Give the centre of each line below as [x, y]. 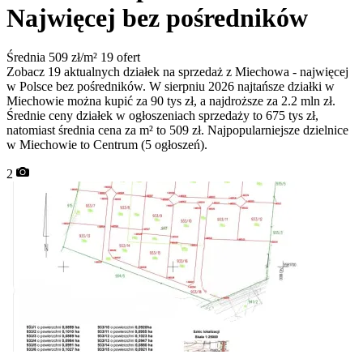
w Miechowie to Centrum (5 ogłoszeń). [107, 145]
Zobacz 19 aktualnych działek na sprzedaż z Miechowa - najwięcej [177, 72]
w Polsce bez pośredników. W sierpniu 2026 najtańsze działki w [171, 87]
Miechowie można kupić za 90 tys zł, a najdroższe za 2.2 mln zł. [171, 101]
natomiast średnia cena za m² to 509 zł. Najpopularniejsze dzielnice [177, 130]
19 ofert [120, 58]
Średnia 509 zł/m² [53, 58]
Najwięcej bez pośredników [157, 17]
